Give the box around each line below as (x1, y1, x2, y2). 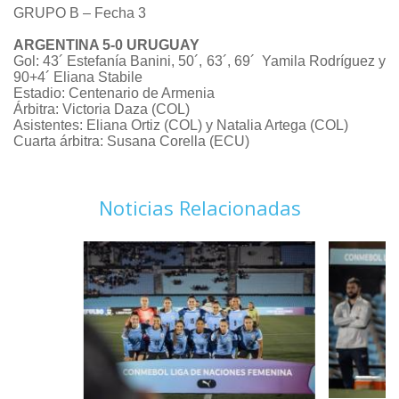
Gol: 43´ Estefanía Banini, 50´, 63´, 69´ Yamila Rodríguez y (13, 53, 386, 69)
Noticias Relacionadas (98, 194, 301, 222)
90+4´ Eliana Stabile (13, 69, 142, 85)
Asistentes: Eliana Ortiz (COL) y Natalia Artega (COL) (13, 118, 348, 134)
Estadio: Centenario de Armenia (13, 85, 215, 102)
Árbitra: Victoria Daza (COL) (13, 102, 190, 118)
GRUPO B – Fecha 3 (13, 5, 146, 21)
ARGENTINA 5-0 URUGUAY (13, 37, 199, 53)
